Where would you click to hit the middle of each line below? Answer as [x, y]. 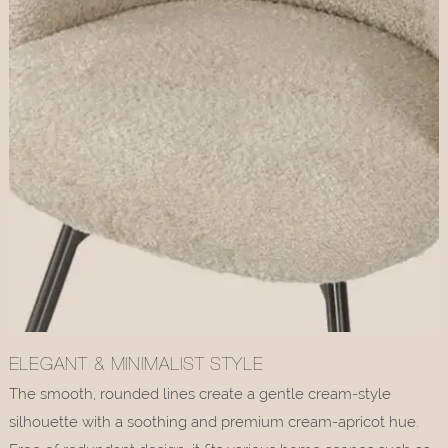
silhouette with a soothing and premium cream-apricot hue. [213, 421]
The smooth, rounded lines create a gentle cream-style [199, 393]
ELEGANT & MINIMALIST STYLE [136, 365]
